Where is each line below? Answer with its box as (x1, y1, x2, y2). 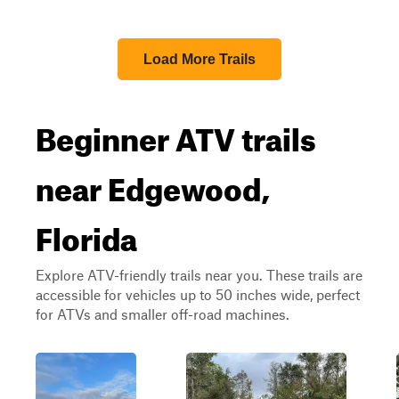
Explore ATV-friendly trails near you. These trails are (36, 266, 362, 283)
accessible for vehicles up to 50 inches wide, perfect (36, 286, 360, 303)
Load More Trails (143, 52, 256, 67)
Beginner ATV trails (36, 109, 316, 159)
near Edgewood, (36, 159, 270, 208)
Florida (36, 208, 137, 258)
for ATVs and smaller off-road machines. (36, 305, 289, 322)
